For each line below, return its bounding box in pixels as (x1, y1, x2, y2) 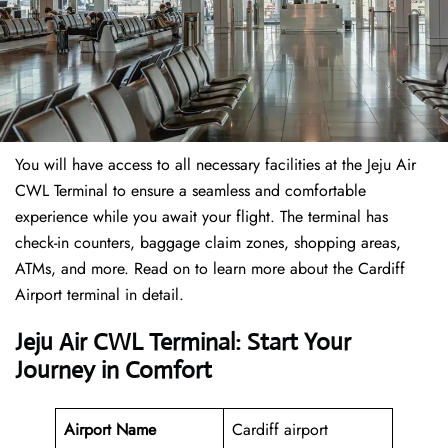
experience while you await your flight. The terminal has (15, 205, 388, 229)
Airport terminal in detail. (15, 283, 184, 307)
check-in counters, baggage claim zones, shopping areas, (15, 231, 401, 255)
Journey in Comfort (15, 355, 212, 386)
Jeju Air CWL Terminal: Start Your (15, 327, 351, 358)
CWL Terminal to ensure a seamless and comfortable (15, 179, 366, 203)
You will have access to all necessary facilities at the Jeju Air (15, 153, 416, 177)
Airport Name (64, 418, 156, 442)
